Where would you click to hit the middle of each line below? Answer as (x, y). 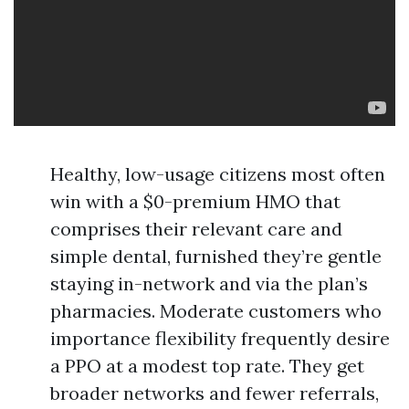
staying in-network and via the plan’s (209, 283)
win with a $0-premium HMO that (195, 201)
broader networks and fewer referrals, (215, 393)
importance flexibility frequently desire (220, 338)
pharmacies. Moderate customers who (216, 311)
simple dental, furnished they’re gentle (216, 256)
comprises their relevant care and (196, 229)
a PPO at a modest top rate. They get (207, 366)
